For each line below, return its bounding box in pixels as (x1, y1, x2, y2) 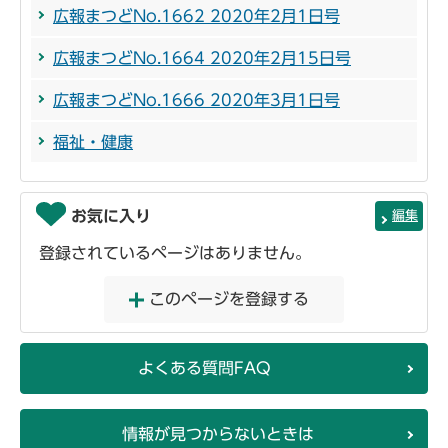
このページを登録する (149, 291, 309, 308)
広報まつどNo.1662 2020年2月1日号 (53, 8, 340, 25)
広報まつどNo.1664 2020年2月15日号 (53, 50, 351, 67)
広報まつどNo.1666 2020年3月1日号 (53, 92, 340, 109)
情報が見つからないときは (121, 426, 314, 443)
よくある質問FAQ (137, 360, 271, 377)
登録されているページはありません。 (39, 245, 311, 262)
